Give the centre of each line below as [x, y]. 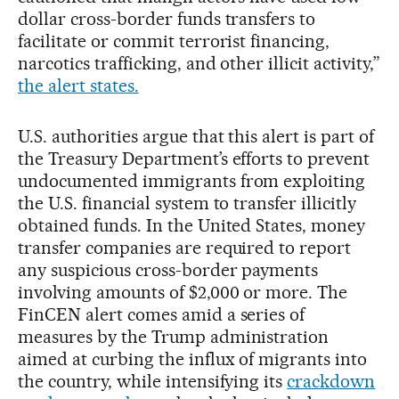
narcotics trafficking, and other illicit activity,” [199, 63]
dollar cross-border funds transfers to [167, 18]
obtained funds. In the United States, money [192, 225]
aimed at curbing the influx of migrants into [193, 358]
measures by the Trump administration [174, 336]
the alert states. [78, 85]
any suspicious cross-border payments [168, 269]
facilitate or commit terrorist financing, [174, 41]
